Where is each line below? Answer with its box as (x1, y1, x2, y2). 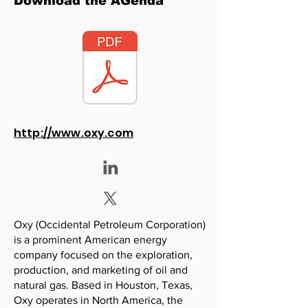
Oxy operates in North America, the (14, 294, 183, 306)
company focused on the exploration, (14, 249, 192, 261)
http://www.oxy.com (14, 125, 133, 141)
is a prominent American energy (14, 234, 167, 245)
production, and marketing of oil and (14, 264, 188, 276)
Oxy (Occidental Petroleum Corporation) (14, 219, 206, 230)
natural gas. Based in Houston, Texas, (14, 279, 192, 291)
